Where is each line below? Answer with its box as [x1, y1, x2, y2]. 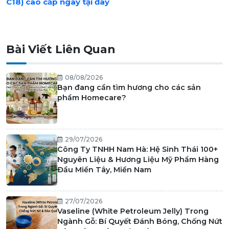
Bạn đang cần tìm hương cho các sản [57, 83, 201, 93]
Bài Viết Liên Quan [6, 42, 115, 56]
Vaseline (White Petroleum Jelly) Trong [57, 207, 209, 216]
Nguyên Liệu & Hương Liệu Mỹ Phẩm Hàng [57, 155, 219, 165]
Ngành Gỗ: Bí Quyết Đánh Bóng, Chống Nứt [57, 217, 222, 226]
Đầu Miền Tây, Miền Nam [57, 165, 151, 175]
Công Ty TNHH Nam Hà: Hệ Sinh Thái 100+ [57, 145, 218, 154]
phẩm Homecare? [57, 93, 126, 103]
